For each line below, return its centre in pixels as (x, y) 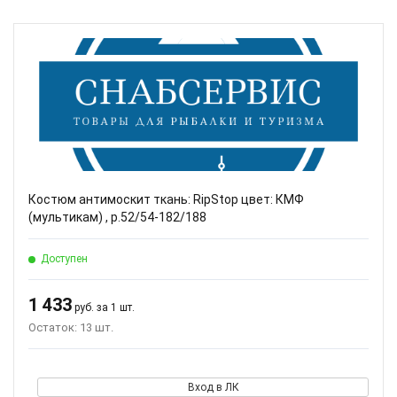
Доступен (64, 259)
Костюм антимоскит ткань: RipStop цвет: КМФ (166, 199)
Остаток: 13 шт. (71, 327)
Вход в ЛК (213, 387)
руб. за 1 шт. (103, 307)
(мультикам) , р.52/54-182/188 (117, 217)
